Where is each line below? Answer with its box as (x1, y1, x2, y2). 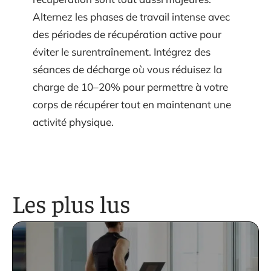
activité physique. (33, 116, 114, 129)
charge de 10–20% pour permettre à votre (33, 80, 228, 94)
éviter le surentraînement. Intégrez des (33, 45, 211, 59)
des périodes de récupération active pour (33, 28, 221, 41)
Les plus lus (12, 188, 131, 219)
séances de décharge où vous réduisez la (33, 63, 222, 76)
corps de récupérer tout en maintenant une (33, 98, 231, 111)
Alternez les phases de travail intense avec (33, 10, 230, 24)
